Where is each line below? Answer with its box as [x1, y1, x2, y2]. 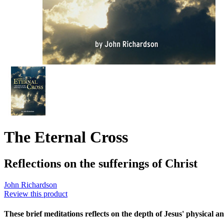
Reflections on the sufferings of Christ [4, 157, 197, 170]
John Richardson [4, 180, 57, 189]
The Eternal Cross [4, 127, 128, 146]
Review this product [4, 189, 67, 198]
